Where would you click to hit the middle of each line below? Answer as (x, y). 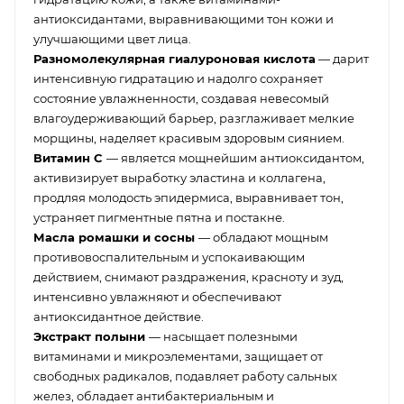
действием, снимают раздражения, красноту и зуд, (188, 277)
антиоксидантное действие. (119, 317)
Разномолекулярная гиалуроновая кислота (174, 59)
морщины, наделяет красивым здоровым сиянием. (189, 138)
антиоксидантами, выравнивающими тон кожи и (184, 19)
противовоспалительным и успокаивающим (169, 257)
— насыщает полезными (223, 336)
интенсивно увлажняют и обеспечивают (157, 297)
